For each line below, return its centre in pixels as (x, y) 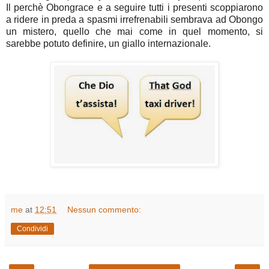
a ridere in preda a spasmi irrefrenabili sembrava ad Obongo (134, 20)
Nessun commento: (104, 210)
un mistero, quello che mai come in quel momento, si (134, 32)
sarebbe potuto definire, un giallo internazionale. (108, 44)
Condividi (32, 229)
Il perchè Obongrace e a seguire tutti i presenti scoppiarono (134, 8)
